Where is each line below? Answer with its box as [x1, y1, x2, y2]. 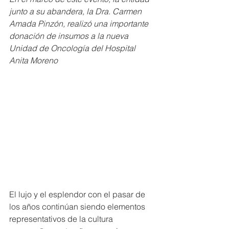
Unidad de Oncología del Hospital [9, 43, 138, 53]
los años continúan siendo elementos [9, 201, 147, 212]
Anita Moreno [9, 55, 58, 65]
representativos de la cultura [9, 213, 115, 224]
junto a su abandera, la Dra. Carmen [9, 6, 144, 16]
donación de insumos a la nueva [9, 31, 130, 41]
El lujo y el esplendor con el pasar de [9, 189, 147, 199]
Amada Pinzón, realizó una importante [9, 18, 150, 29]
